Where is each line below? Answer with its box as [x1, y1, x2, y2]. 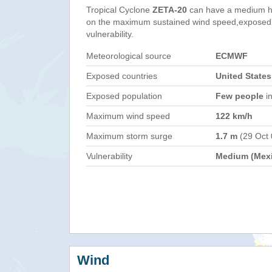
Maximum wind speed [86, 111, 170, 121]
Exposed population [86, 91, 162, 101]
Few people [216, 91, 263, 101]
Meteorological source [86, 51, 171, 61]
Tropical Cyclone [86, 5, 152, 15]
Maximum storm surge [86, 131, 172, 141]
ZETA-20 [152, 5, 187, 15]
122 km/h [216, 111, 253, 121]
